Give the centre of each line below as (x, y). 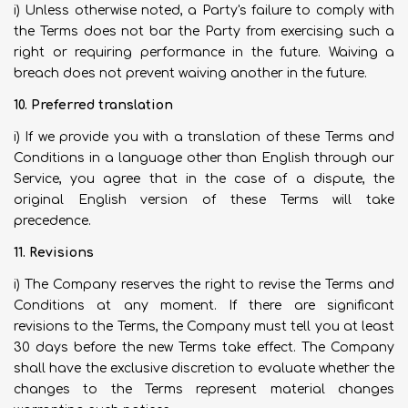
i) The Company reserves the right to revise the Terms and (204, 285)
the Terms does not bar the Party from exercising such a (204, 31)
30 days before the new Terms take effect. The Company (204, 347)
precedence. (52, 221)
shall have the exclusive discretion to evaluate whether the (204, 368)
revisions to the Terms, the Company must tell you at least (204, 326)
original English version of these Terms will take (204, 200)
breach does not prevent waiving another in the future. (190, 73)
